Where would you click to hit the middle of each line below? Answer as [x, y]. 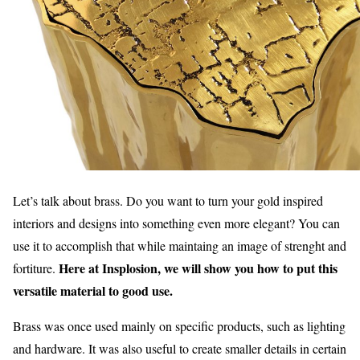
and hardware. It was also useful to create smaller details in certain [180, 348]
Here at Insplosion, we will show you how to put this [198, 268]
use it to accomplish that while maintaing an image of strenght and [180, 245]
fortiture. [36, 268]
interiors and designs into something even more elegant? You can [176, 223]
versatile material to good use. [93, 290]
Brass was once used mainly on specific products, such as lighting [179, 326]
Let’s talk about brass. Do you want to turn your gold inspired [168, 200]
